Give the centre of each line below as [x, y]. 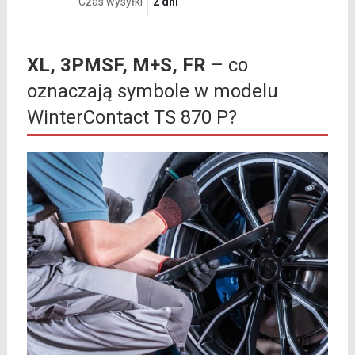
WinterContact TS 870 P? [132, 118]
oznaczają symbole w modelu [152, 92]
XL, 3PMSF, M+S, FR [116, 65]
